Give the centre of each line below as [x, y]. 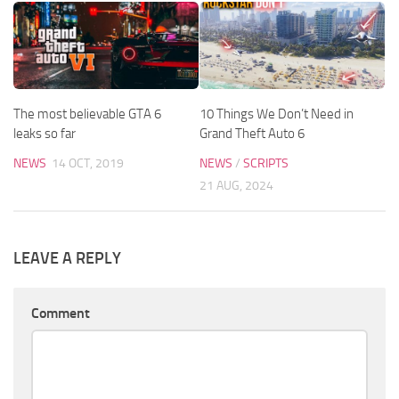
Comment [61, 313]
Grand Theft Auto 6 [252, 134]
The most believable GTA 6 [87, 114]
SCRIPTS [266, 164]
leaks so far [45, 134]
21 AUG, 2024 [236, 186]
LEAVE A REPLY [67, 258]
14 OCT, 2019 [88, 164]
